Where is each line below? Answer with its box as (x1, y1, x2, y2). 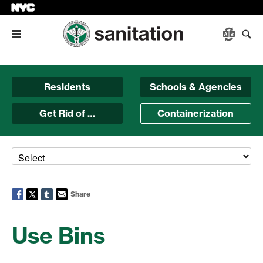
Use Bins (12, 221, 105, 249)
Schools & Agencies (149, 81, 242, 93)
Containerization (157, 107, 234, 119)
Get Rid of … (39, 107, 96, 119)
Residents (44, 81, 91, 93)
